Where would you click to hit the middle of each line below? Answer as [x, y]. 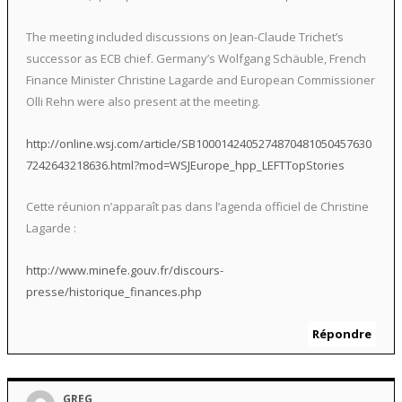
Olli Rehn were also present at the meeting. [143, 101]
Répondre [342, 333]
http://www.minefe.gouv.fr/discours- [124, 271]
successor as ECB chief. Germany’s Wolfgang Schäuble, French [196, 58]
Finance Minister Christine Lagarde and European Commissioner [200, 79]
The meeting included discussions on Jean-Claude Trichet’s [184, 36]
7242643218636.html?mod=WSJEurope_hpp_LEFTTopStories [185, 165]
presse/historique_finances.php [114, 292]
